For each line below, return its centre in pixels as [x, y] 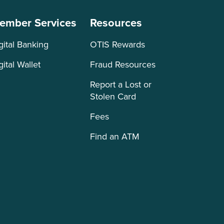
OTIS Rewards [117, 44]
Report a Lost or [121, 84]
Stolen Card [113, 96]
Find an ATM [115, 136]
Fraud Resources [123, 64]
